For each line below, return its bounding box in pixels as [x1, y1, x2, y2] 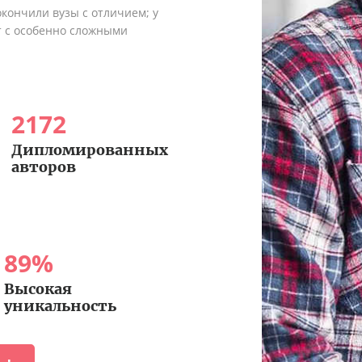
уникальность [3, 297, 116, 316]
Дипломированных [11, 141, 168, 160]
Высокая [3, 280, 72, 299]
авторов [11, 158, 76, 177]
